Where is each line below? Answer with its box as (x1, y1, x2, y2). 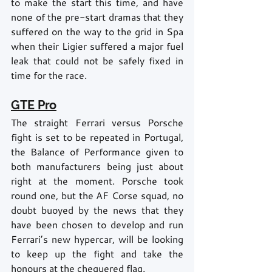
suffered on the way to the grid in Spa (11, 25, 183, 38)
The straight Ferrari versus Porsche (11, 116, 183, 129)
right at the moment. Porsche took (11, 174, 183, 188)
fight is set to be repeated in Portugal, (11, 131, 183, 144)
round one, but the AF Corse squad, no (11, 189, 183, 202)
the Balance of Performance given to (11, 145, 183, 158)
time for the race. (11, 69, 87, 82)
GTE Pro (11, 98, 56, 113)
